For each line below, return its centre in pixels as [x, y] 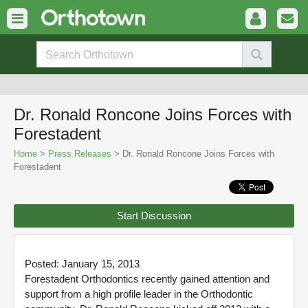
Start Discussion [154, 216]
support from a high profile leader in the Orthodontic [139, 294]
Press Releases [80, 154]
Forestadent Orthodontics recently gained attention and [147, 279]
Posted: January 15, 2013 [82, 264]
